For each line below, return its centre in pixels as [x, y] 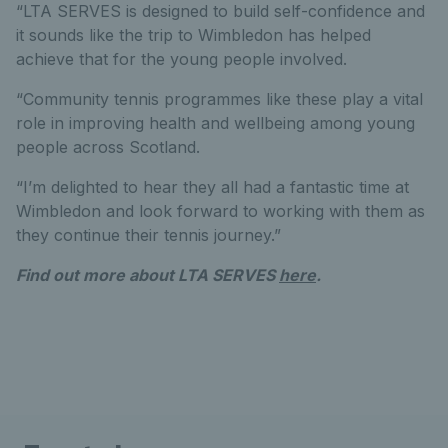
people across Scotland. [108, 147]
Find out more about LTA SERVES [147, 275]
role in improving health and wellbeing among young [215, 123]
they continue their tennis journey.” [148, 235]
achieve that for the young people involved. [181, 59]
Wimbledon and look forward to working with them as [220, 211]
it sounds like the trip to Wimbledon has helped [193, 35]
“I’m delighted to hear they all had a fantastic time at [212, 187]
